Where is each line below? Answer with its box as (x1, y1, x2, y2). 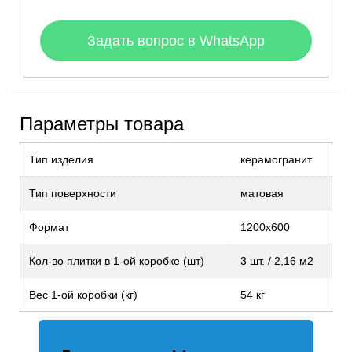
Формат (29, 220, 69, 233)
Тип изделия (29, 152, 93, 166)
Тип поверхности (29, 186, 116, 200)
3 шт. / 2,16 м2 (240, 254, 313, 267)
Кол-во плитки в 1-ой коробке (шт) (29, 254, 204, 267)
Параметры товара (20, 112, 184, 134)
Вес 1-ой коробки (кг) (29, 288, 137, 301)
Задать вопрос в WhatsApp (87, 32, 265, 49)
